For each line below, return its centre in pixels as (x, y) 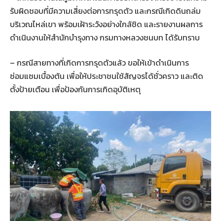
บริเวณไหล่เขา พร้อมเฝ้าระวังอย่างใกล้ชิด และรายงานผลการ (106, 24)
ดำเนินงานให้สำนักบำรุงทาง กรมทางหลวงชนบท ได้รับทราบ (105, 37)
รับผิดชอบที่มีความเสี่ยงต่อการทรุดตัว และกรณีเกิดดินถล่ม (105, 11)
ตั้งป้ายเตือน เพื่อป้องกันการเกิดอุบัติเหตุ (75, 90)
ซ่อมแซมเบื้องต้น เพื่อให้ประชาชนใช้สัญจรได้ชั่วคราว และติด (107, 76)
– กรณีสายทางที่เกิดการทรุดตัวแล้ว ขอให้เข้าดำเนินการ (99, 63)
